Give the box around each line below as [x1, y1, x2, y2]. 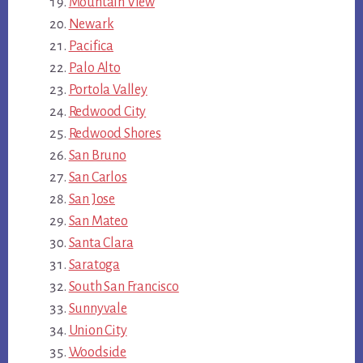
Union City [68, 323, 127, 339]
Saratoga [68, 258, 120, 273]
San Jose [68, 192, 115, 207]
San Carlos [68, 170, 127, 186]
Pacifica [68, 39, 113, 54]
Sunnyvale [68, 301, 127, 317]
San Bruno [68, 148, 126, 164]
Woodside [68, 345, 126, 361]
